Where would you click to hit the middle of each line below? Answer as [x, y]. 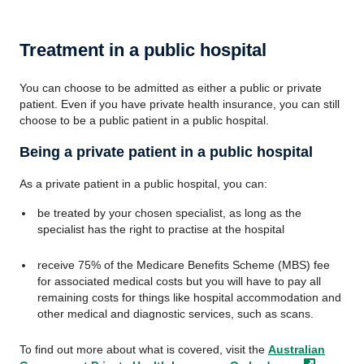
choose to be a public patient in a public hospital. [144, 120]
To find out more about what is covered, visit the [144, 349]
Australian [297, 349]
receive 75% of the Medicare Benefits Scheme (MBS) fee [183, 265]
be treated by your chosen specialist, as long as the [169, 213]
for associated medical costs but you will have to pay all [179, 281]
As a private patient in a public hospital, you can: [143, 184]
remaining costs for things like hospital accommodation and [189, 297]
